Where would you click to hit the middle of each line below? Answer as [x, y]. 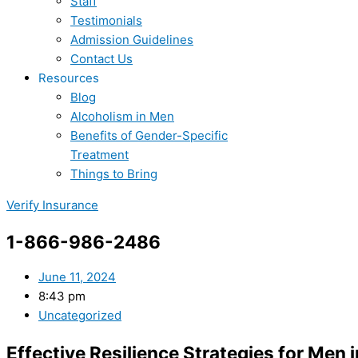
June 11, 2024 [77, 277]
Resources [69, 78]
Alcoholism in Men [122, 116]
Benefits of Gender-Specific [149, 135]
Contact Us [101, 59]
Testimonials [106, 20]
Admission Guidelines [132, 40]
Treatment [99, 155]
